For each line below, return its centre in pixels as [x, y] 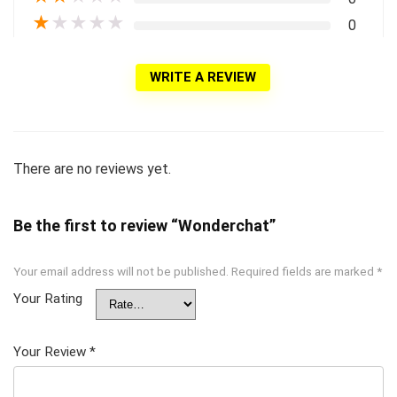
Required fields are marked [304, 271]
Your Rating [48, 298]
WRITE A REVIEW [203, 77]
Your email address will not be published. [121, 271]
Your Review [51, 351]
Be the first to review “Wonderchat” [144, 225]
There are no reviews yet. [92, 168]
